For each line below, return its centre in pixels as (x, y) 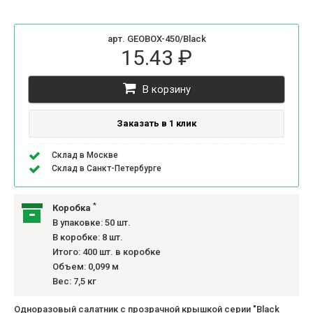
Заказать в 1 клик (156, 124)
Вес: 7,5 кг (74, 282)
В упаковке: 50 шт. (92, 223)
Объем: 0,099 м (86, 267)
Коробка (73, 208)
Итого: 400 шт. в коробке (107, 252)
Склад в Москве (85, 155)
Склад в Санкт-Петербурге (107, 169)
